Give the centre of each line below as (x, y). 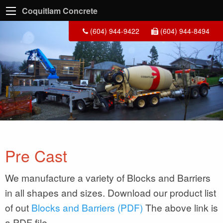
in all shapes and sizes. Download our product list (111, 192)
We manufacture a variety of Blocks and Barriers (108, 177)
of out (18, 207)
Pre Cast (36, 155)
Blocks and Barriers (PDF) (87, 207)
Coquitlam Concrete (60, 10)
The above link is (180, 207)
